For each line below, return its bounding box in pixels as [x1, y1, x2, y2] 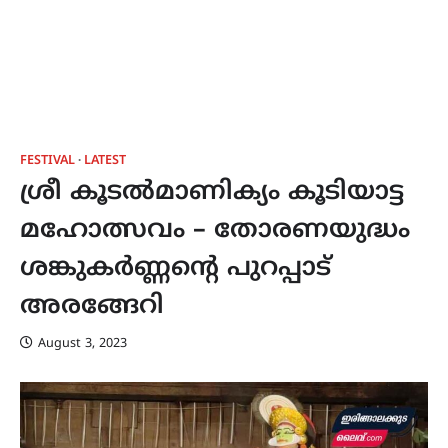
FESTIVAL [20, 153, 75, 169]
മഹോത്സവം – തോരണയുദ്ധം [20, 215, 410, 247]
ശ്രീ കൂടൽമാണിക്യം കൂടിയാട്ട [20, 177, 404, 209]
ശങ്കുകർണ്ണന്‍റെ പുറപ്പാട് [20, 253, 331, 285]
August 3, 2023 [38, 336, 127, 352]
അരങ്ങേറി [20, 291, 164, 323]
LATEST [84, 153, 126, 169]
